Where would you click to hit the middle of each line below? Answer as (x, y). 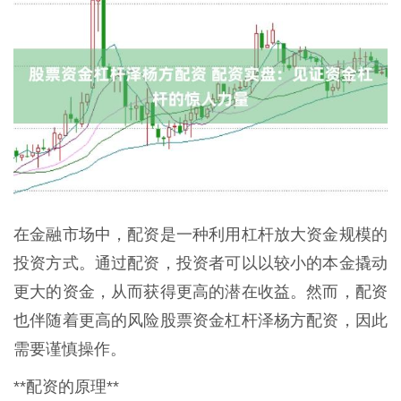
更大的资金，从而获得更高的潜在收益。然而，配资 (200, 292)
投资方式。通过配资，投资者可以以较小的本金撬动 (200, 264)
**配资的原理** (66, 387)
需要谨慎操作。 (70, 350)
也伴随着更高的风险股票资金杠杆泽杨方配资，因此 (200, 321)
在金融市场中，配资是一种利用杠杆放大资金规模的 (200, 235)
